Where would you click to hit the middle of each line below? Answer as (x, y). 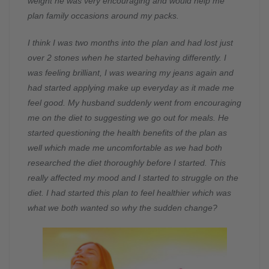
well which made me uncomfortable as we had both (125, 148)
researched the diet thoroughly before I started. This (127, 163)
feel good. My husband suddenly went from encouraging (134, 103)
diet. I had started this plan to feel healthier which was (129, 193)
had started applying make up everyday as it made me (131, 88)
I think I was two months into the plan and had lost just (130, 43)
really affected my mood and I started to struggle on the (133, 178)
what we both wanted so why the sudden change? (125, 208)
